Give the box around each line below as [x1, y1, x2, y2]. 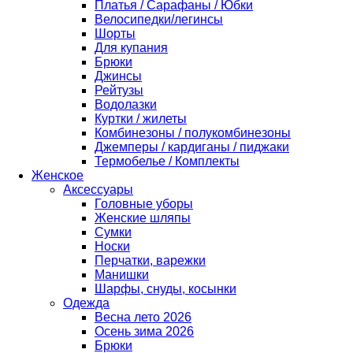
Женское [32, 169, 84, 182]
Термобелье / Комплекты [95, 154, 240, 168]
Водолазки [95, 98, 157, 111]
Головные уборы [95, 197, 193, 210]
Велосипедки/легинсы [95, 13, 223, 26]
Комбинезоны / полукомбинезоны [95, 126, 291, 139]
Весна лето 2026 [95, 310, 191, 324]
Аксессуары [63, 183, 133, 196]
